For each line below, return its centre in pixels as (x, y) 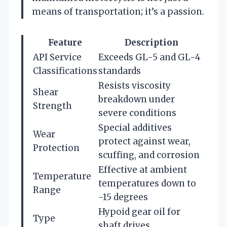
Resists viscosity (135, 85)
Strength (52, 106)
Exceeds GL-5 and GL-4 (149, 57)
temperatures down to (147, 183)
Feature (65, 42)
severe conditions (137, 113)
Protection (56, 148)
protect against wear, (144, 141)
